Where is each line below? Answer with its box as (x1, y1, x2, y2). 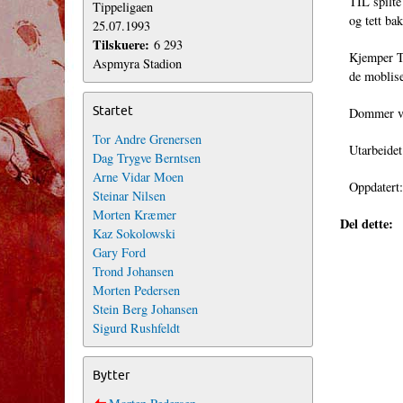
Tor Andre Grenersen (93, 130, 201, 148)
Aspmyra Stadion (93, 55, 182, 73)
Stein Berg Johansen (93, 300, 198, 318)
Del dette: (340, 214, 398, 234)
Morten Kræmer (93, 206, 176, 224)
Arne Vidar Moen (93, 168, 184, 186)
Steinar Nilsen (93, 187, 166, 205)
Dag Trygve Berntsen (93, 149, 201, 167)
